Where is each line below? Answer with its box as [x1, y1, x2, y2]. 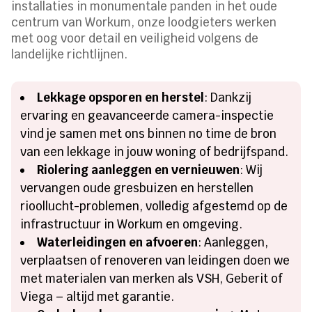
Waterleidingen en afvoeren [37, 235, 198, 251]
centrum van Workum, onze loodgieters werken [11, 15, 277, 31]
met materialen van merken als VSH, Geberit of [20, 271, 283, 287]
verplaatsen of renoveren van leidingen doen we [20, 253, 290, 269]
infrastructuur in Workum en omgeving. [20, 217, 243, 233]
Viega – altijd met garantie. [20, 289, 175, 305]
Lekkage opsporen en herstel [37, 90, 205, 106]
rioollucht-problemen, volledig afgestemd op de [20, 198, 288, 214]
